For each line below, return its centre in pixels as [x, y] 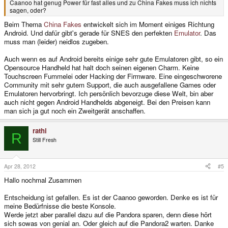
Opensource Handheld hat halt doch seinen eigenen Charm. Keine [102, 68]
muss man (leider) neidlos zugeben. [56, 42]
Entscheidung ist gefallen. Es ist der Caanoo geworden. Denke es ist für [111, 197]
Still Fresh [45, 140]
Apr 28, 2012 [20, 166]
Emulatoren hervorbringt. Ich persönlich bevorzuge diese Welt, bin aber [109, 94]
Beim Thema [24, 24]
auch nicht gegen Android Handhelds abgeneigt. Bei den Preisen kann [107, 102]
